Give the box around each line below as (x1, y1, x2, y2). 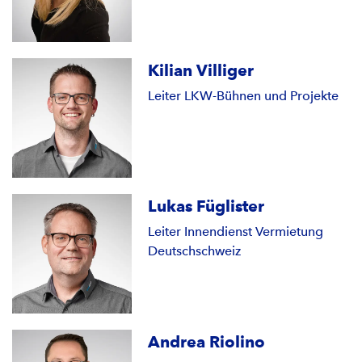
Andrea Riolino (148, 331, 266, 351)
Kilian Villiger (148, 60, 255, 80)
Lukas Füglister (148, 196, 265, 216)
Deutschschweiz (148, 242, 242, 259)
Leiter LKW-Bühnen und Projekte (148, 87, 339, 103)
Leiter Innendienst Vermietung (148, 223, 324, 239)
